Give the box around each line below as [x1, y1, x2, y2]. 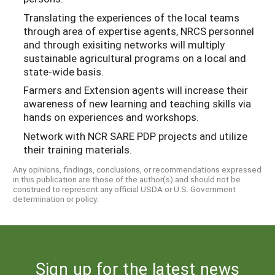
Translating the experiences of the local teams [23, 10, 239, 25]
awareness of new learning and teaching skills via [23, 96, 251, 111]
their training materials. [23, 142, 132, 157]
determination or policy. [13, 193, 98, 205]
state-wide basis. [23, 64, 104, 79]
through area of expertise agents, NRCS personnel [23, 23, 254, 38]
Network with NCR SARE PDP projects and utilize [23, 128, 247, 143]
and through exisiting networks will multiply [23, 37, 225, 52]
